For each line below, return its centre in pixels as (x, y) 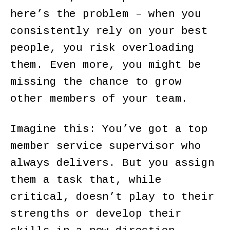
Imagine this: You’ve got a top (109, 129)
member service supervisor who (106, 146)
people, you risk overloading (102, 48)
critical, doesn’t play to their (112, 197)
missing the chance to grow (96, 82)
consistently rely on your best (109, 31)
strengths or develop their (96, 214)
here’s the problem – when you (106, 14)
